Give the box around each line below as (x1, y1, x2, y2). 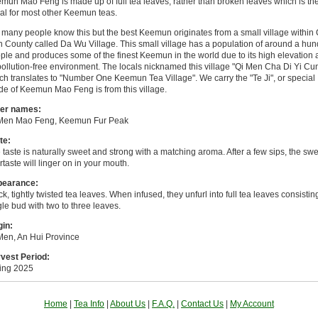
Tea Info (74, 299, 104, 309)
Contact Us (181, 299, 224, 309)
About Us (110, 299, 146, 309)
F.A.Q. (152, 299, 175, 309)
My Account (230, 299, 274, 309)
